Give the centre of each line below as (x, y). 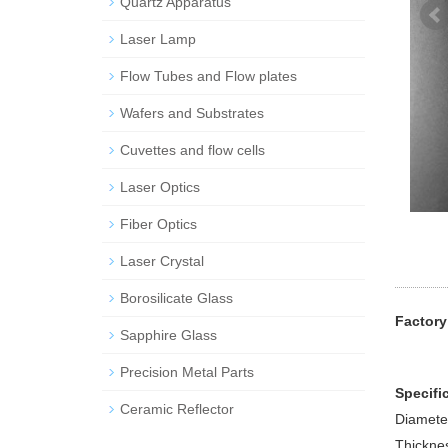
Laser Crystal (162, 261)
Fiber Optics (158, 224)
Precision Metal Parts (187, 372)
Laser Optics (160, 187)
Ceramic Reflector (177, 409)
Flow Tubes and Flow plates (208, 76)
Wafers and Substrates (192, 113)
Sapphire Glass (168, 335)
